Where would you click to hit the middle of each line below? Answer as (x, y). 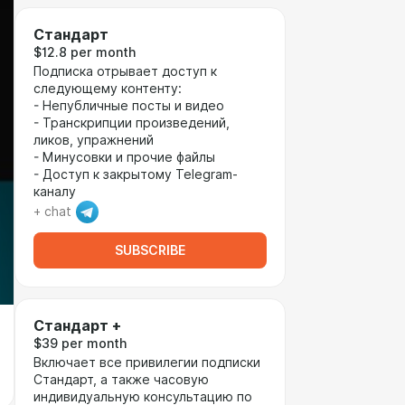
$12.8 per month (85, 52)
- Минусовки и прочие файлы (124, 157)
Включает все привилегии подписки (147, 363)
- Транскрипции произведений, (132, 123)
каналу (55, 192)
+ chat (52, 212)
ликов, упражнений (94, 140)
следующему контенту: (108, 89)
